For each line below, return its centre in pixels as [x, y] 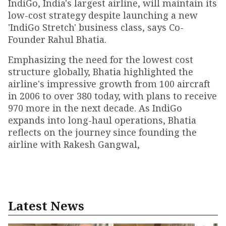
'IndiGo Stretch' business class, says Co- [96, 27]
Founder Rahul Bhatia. [57, 39]
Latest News [46, 206]
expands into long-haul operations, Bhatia [102, 120]
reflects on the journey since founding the [102, 132]
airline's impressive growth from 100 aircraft [109, 84]
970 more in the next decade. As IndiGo [95, 108]
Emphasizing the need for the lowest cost [101, 60]
